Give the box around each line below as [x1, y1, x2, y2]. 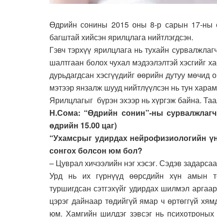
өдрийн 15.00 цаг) [49, 119, 117, 131]
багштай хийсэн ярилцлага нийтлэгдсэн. [49, 31, 193, 43]
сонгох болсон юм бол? [49, 144, 142, 156]
